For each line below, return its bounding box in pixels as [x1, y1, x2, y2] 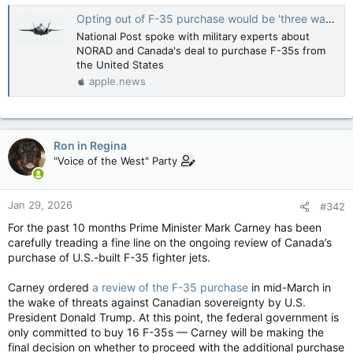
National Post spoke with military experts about [76, 29, 310, 43]
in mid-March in [248, 280, 331, 294]
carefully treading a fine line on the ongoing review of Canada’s [8, 235, 332, 249]
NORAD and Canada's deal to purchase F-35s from [76, 43, 325, 57]
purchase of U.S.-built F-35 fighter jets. [8, 250, 210, 264]
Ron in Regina [54, 138, 127, 152]
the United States [76, 58, 164, 71]
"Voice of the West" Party [54, 154, 177, 167]
